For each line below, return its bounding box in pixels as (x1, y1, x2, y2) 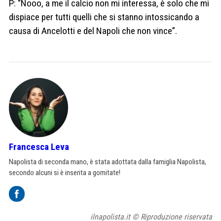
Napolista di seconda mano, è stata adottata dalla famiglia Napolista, (9, 157, 206, 166)
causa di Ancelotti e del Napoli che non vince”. (9, 25, 177, 37)
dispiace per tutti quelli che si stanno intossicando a (9, 11, 199, 23)
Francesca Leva (9, 141, 69, 152)
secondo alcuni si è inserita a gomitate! (9, 168, 120, 177)
